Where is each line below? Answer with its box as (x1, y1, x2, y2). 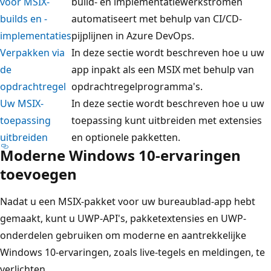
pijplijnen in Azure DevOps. (71, 28, 194, 42)
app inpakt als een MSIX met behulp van (71, 62, 254, 76)
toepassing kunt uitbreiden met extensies (71, 113, 262, 127)
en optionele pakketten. (71, 130, 180, 144)
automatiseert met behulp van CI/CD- (71, 11, 242, 25)
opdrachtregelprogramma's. (71, 79, 203, 93)
